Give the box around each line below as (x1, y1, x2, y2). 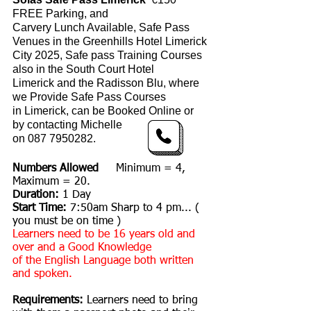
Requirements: (12, 295, 83, 306)
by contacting (12, 119, 81, 131)
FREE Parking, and (12, 8, 108, 19)
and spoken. (12, 269, 72, 280)
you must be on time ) (12, 216, 121, 227)
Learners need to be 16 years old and (12, 229, 195, 240)
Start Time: (12, 203, 67, 214)
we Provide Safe (12, 91, 96, 103)
